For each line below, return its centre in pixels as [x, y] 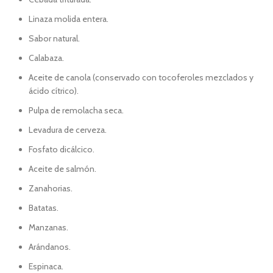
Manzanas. [48, 227]
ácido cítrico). [54, 91]
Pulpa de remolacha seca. [76, 110]
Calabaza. [46, 58]
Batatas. [44, 208]
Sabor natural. [54, 38]
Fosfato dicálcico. [62, 149]
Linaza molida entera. [69, 19]
